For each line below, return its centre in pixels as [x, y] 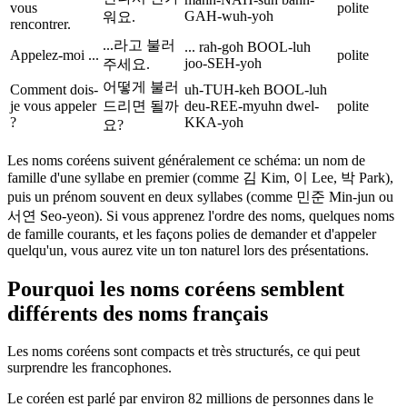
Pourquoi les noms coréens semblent [176, 288]
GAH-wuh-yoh [229, 15]
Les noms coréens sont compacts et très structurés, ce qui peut [184, 352]
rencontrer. [40, 24]
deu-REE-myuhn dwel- [252, 105]
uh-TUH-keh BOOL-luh [256, 89]
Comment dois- [54, 89]
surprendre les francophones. [89, 368]
